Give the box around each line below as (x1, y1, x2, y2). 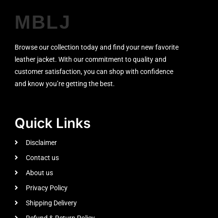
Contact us (25, 153, 59, 162)
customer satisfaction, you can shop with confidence (15, 67, 173, 75)
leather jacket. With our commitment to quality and (15, 55, 166, 63)
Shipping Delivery (25, 199, 77, 207)
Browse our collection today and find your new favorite (15, 43, 179, 51)
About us (25, 168, 53, 177)
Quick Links (15, 114, 91, 131)
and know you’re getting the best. (15, 79, 115, 88)
